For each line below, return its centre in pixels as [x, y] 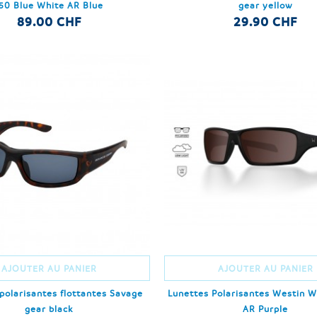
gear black [49, 309]
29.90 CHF [266, 21]
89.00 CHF [49, 21]
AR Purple [266, 309]
